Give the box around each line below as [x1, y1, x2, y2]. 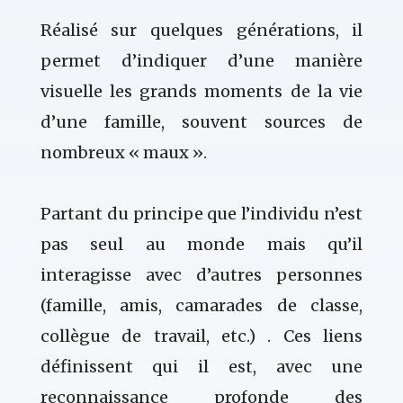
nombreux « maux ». [40, 142, 207, 164]
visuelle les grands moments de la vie [40, 81, 363, 103]
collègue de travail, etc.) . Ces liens [40, 326, 363, 347]
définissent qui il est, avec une [40, 356, 363, 378]
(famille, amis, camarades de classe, [40, 295, 363, 317]
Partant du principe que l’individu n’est [40, 203, 363, 225]
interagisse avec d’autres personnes [40, 264, 363, 286]
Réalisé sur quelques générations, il [40, 20, 363, 41]
